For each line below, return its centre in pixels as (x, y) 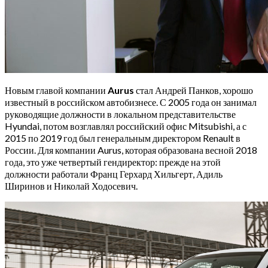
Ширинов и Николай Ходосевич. (71, 185)
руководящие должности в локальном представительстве (120, 114)
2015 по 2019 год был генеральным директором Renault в (123, 138)
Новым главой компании (56, 90)
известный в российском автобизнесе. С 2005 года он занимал (131, 102)
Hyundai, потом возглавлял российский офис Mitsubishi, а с (126, 126)
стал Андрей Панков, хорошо (194, 90)
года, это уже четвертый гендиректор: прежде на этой (113, 162)
